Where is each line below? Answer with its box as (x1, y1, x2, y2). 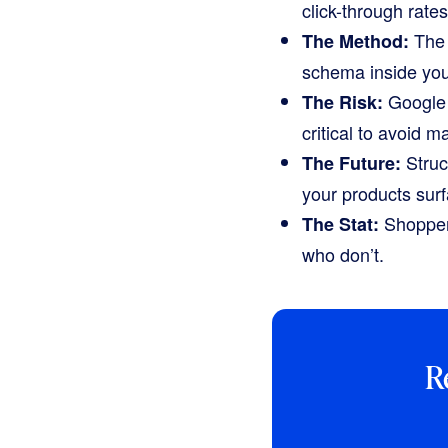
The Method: (302, 27, 409, 54)
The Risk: (302, 88, 383, 115)
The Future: (302, 149, 401, 176)
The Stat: (302, 210, 379, 237)
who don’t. (302, 240, 384, 267)
